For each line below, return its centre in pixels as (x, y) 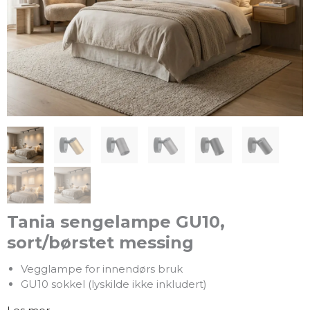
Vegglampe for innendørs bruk (101, 269)
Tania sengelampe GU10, (116, 222)
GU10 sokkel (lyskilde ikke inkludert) (113, 284)
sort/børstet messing (100, 243)
